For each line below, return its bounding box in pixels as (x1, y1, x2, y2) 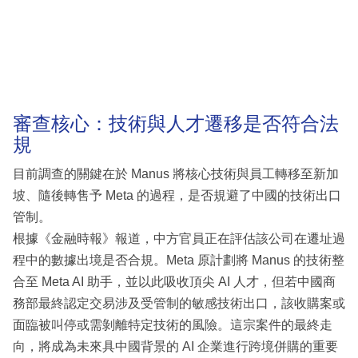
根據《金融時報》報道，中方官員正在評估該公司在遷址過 (13, 232, 345, 246)
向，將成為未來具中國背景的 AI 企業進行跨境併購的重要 (13, 340, 338, 354)
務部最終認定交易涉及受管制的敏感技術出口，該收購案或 (13, 296, 345, 311)
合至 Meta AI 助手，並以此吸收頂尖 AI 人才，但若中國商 (13, 275, 336, 289)
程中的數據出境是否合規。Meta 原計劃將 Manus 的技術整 (13, 253, 344, 268)
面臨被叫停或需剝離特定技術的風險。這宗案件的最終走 (13, 318, 332, 332)
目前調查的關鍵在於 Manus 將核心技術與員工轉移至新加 (13, 167, 339, 181)
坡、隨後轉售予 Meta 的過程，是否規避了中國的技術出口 (13, 189, 341, 203)
